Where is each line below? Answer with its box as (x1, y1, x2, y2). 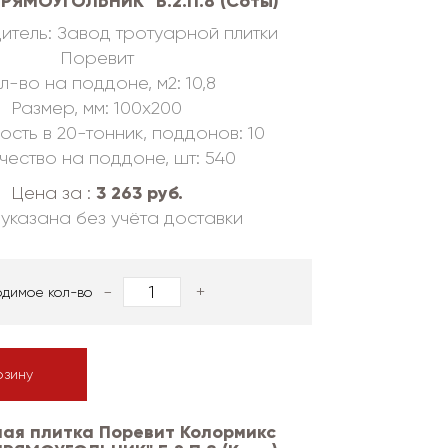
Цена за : (10, 183, 96, 203)
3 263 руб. (95, 182, 183, 204)
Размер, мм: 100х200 (11, 98, 182, 118)
